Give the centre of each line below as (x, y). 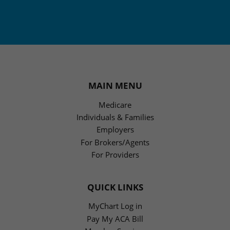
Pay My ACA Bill (115, 218)
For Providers (115, 154)
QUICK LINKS (115, 187)
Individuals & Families (115, 117)
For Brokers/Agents (115, 142)
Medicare (115, 104)
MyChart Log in (115, 206)
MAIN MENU (115, 85)
